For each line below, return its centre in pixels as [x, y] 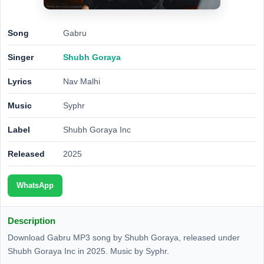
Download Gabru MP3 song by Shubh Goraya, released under [124, 237]
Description [32, 221]
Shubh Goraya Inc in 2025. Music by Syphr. [88, 251]
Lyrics [20, 81]
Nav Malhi [82, 81]
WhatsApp [35, 185]
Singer [21, 57]
